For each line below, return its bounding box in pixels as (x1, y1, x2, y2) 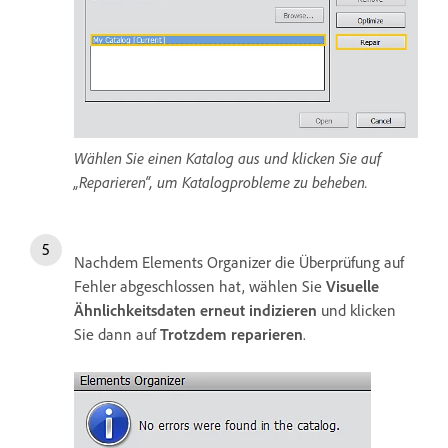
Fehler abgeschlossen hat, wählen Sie (74, 275, 326, 296)
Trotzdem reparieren (160, 323, 303, 344)
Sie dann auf (74, 323, 160, 344)
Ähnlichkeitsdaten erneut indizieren (74, 299, 317, 320)
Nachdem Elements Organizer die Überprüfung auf (74, 251, 404, 272)
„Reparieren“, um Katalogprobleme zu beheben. (74, 171, 368, 192)
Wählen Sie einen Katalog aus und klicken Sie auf (74, 147, 381, 168)
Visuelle (326, 275, 379, 296)
